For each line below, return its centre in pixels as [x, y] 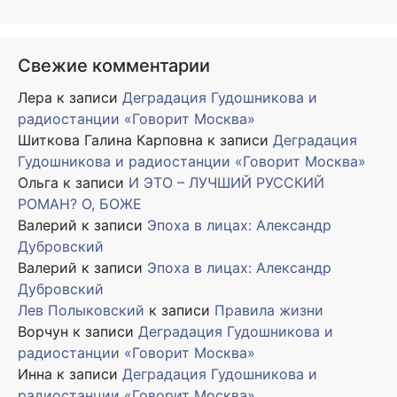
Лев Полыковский [81, 310]
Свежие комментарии [114, 65]
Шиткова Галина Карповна [110, 140]
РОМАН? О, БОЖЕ [80, 203]
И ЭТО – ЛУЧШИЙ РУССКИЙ [226, 182]
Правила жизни [269, 310]
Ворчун [43, 331]
